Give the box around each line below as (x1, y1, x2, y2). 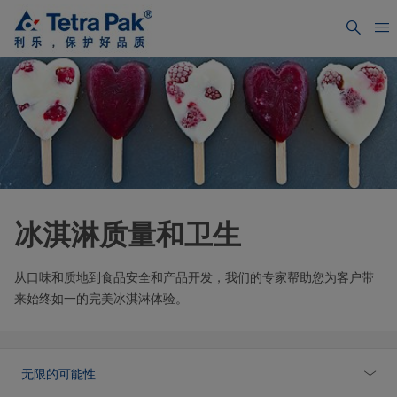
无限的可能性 (21, 366, 96, 383)
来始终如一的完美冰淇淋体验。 (14, 291, 188, 307)
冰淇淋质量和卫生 (14, 217, 241, 253)
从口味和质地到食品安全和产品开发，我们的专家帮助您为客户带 (14, 269, 374, 286)
